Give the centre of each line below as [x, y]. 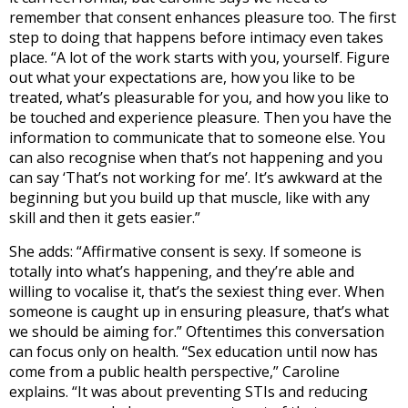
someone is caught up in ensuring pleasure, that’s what [199, 312]
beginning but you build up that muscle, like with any [189, 198]
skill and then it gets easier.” [105, 218]
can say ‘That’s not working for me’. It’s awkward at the [196, 178]
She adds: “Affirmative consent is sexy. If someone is [185, 252]
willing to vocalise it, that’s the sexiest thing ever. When [197, 292]
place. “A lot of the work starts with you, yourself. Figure [199, 58]
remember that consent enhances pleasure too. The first [203, 18]
